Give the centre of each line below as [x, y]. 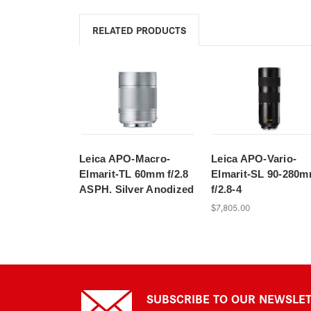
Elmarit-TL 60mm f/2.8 [134, 174]
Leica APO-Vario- [254, 158]
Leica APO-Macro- [125, 158]
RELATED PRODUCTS [139, 29]
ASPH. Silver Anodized [137, 189]
